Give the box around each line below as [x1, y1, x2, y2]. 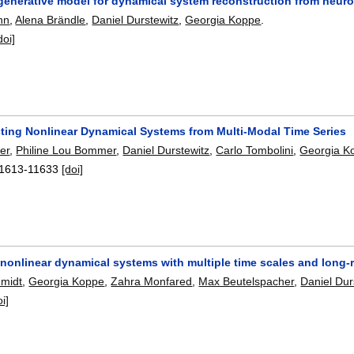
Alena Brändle [15, 13, 86, 26]
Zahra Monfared [111, 274, 193, 288]
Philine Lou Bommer [16, 144, 117, 157]
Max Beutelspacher [198, 274, 295, 288]
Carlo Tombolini [216, 144, 294, 157]
